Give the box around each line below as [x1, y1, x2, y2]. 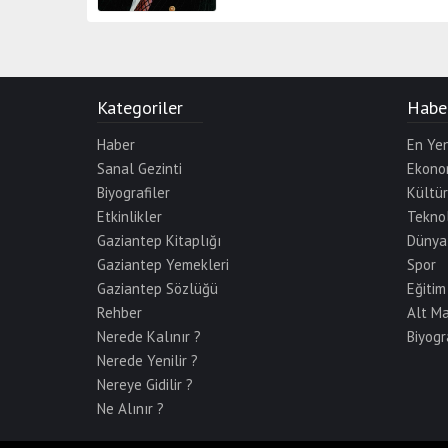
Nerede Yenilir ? [97, 351, 198, 371]
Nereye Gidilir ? [97, 375, 193, 395]
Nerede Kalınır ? [97, 327, 201, 347]
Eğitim [407, 279, 446, 299]
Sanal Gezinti [97, 159, 182, 179]
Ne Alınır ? [97, 399, 164, 419]
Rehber [97, 303, 142, 323]
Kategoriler [97, 96, 183, 120]
